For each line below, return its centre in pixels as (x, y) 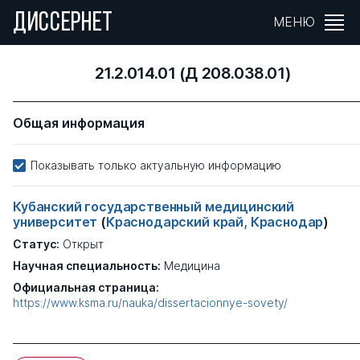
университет (57, 222)
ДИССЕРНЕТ (63, 24)
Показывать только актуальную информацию (156, 165)
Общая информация (79, 123)
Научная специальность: (87, 266)
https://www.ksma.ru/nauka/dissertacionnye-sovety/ (150, 303)
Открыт (83, 244)
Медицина (192, 266)
